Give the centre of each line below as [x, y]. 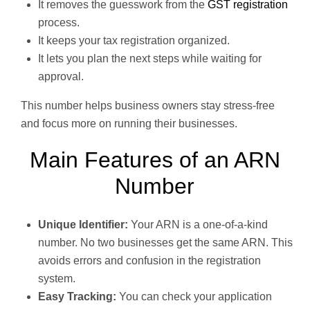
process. [59, 23]
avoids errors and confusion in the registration [149, 261]
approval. [61, 77]
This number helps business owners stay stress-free [148, 106]
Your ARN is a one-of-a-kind [199, 225]
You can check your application [195, 297]
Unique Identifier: [84, 225]
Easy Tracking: [79, 297]
